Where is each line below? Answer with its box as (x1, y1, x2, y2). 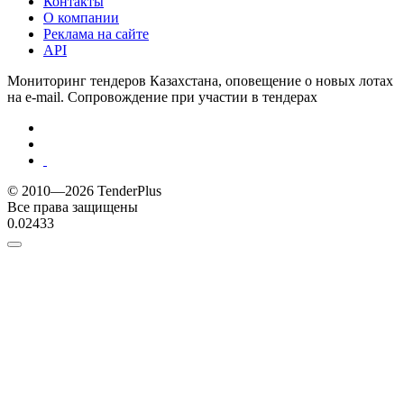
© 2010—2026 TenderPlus (7, 183, 161, 199)
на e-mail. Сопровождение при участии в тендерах (7, 89, 317, 106)
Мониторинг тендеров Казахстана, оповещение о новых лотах (7, 73, 393, 89)
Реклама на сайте (43, 26, 149, 42)
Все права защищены (7, 199, 138, 216)
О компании (43, 10, 119, 26)
